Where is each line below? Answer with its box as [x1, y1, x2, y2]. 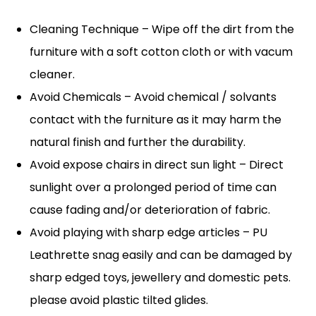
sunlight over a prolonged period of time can [30, 178, 277, 195]
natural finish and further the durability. [30, 133, 246, 150]
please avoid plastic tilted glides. [30, 291, 209, 308]
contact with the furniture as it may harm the [30, 111, 282, 128]
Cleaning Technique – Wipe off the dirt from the [30, 20, 295, 37]
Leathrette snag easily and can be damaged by [30, 246, 293, 263]
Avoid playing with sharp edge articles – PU [30, 224, 268, 241]
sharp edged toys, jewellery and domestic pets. [30, 269, 291, 286]
